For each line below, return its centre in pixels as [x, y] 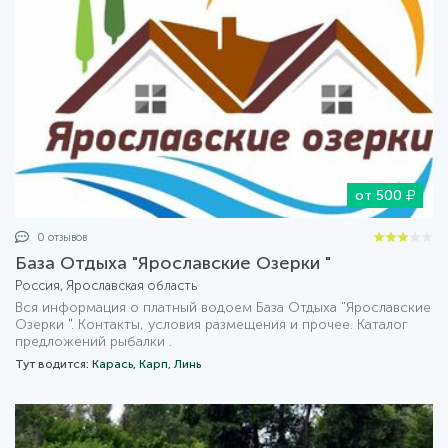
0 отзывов [60, 237]
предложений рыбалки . [93, 341]
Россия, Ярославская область [106, 285]
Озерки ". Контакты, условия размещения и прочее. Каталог [211, 324]
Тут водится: [53, 363]
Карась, [115, 363]
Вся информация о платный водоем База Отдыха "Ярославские [223, 307]
